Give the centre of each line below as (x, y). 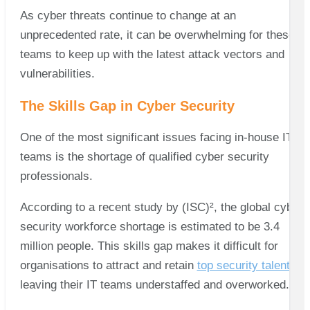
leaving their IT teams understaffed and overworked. (154, 284)
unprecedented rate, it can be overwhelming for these (157, 35)
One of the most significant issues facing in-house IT (156, 137)
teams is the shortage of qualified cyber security (144, 156)
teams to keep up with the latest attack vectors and (152, 54)
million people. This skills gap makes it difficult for (149, 246)
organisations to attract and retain (108, 265)
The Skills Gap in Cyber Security (127, 106)
